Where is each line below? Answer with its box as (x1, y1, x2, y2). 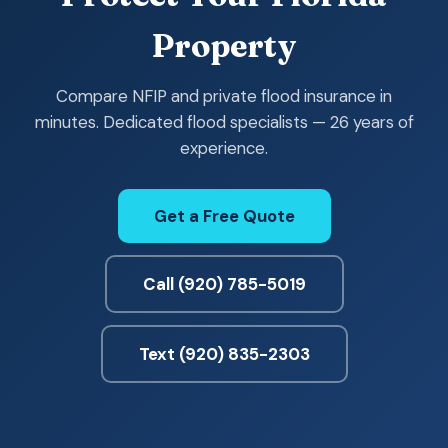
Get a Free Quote (153, 205, 295, 227)
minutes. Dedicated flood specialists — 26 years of (34, 111, 414, 133)
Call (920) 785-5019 (142, 273, 306, 295)
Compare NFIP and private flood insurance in (56, 85, 392, 107)
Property (152, 26, 296, 65)
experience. (180, 137, 268, 159)
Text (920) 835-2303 (138, 343, 310, 365)
